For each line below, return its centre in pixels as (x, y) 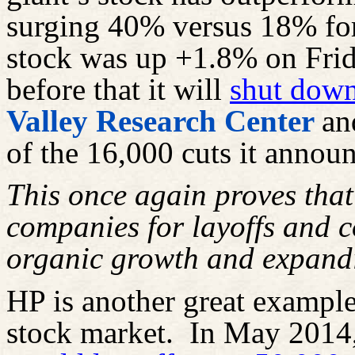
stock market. (90, 332)
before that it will (118, 89)
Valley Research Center (164, 120)
